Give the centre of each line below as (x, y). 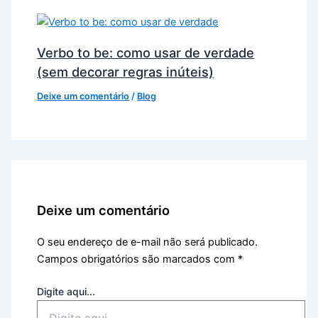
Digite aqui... (66, 292)
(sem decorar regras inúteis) (126, 72)
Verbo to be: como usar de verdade (146, 53)
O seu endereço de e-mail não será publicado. (148, 242)
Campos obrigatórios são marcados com (138, 259)
